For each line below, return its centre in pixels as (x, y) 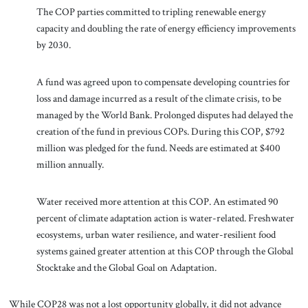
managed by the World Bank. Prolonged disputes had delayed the (164, 114)
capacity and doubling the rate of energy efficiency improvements (166, 29)
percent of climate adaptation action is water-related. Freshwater (165, 218)
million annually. (71, 164)
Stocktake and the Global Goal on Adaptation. (127, 267)
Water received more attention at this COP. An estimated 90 (157, 201)
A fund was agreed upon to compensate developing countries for (163, 81)
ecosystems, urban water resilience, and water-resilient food (156, 234)
